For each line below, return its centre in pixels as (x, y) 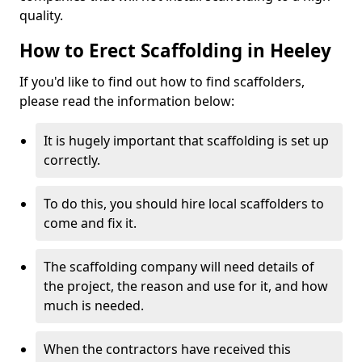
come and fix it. (90, 223)
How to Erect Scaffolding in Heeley (175, 51)
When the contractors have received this (167, 349)
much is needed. (94, 305)
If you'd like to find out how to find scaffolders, (162, 82)
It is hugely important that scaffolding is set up (186, 141)
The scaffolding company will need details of (179, 267)
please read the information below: (127, 101)
